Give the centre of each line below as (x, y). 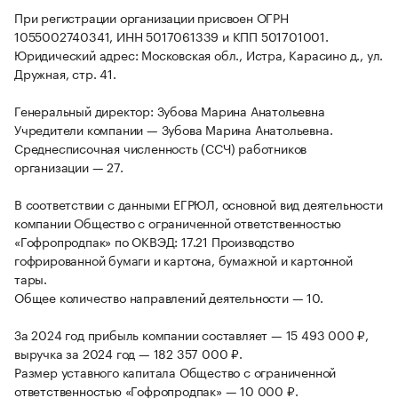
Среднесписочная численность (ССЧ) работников (161, 148)
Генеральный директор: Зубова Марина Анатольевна (170, 111)
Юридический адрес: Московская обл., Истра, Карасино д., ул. (199, 55)
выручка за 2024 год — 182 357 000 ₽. (128, 353)
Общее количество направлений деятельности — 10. (169, 297)
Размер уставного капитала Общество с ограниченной (175, 372)
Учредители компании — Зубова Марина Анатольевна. (174, 129)
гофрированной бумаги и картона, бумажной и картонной (183, 260)
